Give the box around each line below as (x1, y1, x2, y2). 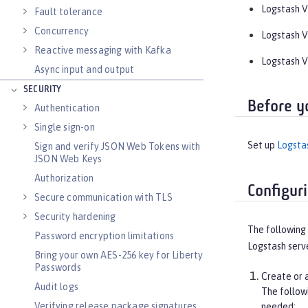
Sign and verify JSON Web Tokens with (34, 141, 201, 152)
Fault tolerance (34, 6, 102, 17)
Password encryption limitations (34, 230, 175, 241)
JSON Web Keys (34, 153, 102, 164)
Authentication (34, 102, 100, 113)
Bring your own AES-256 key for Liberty (34, 250, 203, 261)
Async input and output (34, 64, 135, 75)
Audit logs (34, 281, 78, 292)
